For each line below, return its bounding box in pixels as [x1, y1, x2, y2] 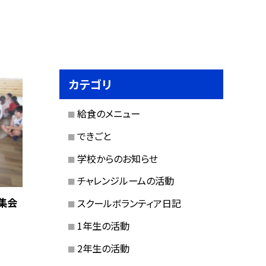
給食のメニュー [77, 106, 140, 121]
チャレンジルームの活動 [77, 173, 174, 188]
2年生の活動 [77, 240, 129, 255]
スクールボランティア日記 [77, 196, 181, 211]
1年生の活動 [77, 218, 129, 233]
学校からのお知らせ [77, 151, 158, 166]
